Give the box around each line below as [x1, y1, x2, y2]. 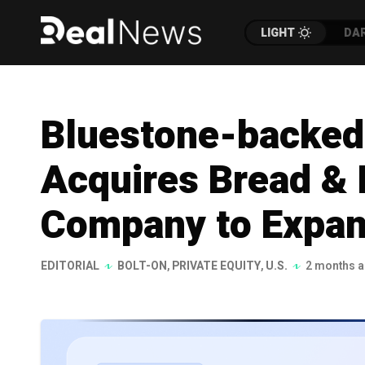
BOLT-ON [117, 257, 167, 275]
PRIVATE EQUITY [172, 257, 261, 275]
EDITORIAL [41, 257, 99, 275]
